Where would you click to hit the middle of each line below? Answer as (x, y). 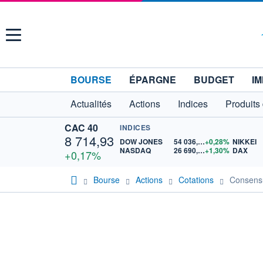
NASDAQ (135, 150)
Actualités (91, 104)
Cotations (196, 179)
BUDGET (214, 80)
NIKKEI (245, 141)
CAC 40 (81, 128)
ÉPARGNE (153, 80)
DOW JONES (141, 141)
